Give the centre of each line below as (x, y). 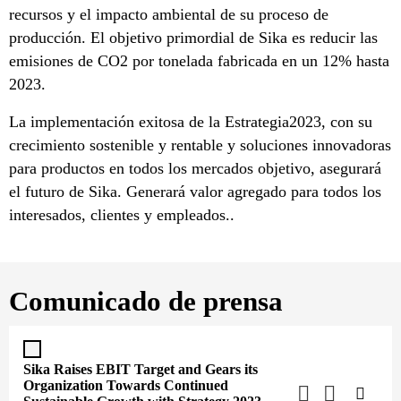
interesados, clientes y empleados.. (122, 215)
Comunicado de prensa (146, 301)
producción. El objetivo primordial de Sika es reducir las (193, 38)
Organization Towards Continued (126, 385)
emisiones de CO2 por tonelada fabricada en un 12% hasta (199, 61)
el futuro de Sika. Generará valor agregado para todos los (195, 192)
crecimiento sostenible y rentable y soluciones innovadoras (200, 145)
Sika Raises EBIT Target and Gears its (141, 369)
